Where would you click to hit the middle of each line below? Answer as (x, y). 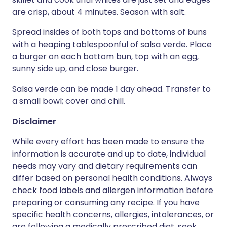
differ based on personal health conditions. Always (112, 178)
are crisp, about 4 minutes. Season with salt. (99, 12)
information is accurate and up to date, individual (109, 154)
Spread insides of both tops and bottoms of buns (109, 32)
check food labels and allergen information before (113, 190)
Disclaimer (34, 121)
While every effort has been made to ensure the (108, 142)
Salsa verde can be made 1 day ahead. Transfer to (111, 89)
